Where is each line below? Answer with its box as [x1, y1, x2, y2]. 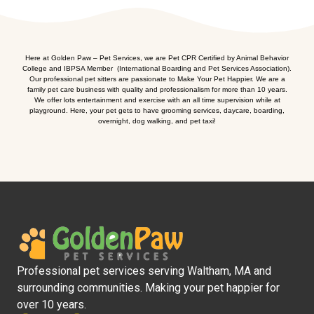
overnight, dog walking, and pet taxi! [98, 116, 216, 125]
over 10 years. [17, 298, 86, 312]
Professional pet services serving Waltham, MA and [17, 264, 271, 278]
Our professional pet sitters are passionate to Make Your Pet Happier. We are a [29, 74, 285, 83]
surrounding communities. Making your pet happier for [17, 281, 280, 295]
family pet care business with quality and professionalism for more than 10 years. [27, 85, 287, 93]
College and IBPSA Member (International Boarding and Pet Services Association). [22, 64, 292, 72]
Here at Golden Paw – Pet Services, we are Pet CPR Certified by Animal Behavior [25, 53, 289, 62]
